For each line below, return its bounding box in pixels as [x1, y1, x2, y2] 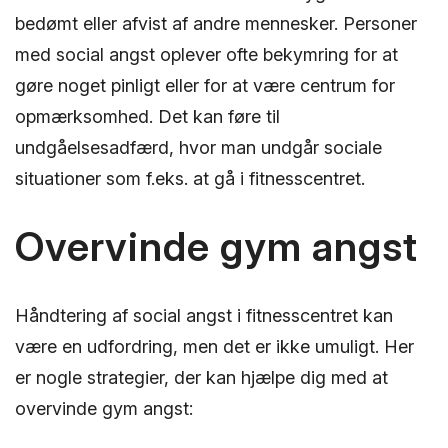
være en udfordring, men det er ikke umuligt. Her [15, 336, 414, 358]
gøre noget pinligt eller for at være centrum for [15, 74, 395, 96]
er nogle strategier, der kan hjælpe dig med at [15, 367, 388, 389]
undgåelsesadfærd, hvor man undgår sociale [15, 136, 382, 158]
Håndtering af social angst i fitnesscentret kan [15, 305, 393, 327]
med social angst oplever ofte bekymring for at [15, 43, 398, 65]
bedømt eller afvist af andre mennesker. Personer [15, 12, 417, 34]
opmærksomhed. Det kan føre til [15, 105, 280, 127]
